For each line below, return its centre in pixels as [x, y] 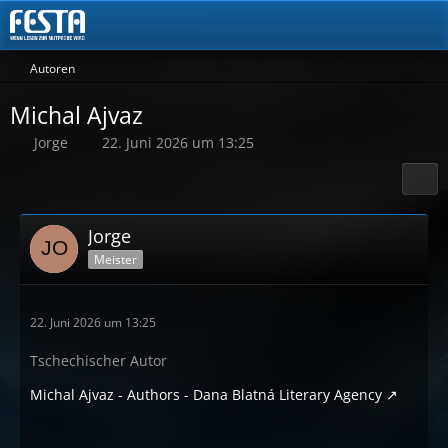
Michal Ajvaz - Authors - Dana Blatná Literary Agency [206, 394]
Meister [115, 259]
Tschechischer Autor [98, 360]
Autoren [52, 68]
